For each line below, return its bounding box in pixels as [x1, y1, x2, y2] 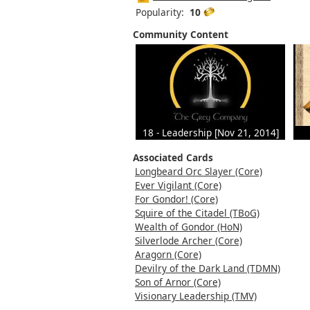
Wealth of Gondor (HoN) [135, 219, 242, 233]
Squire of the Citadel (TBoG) [135, 206, 259, 219]
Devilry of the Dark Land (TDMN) [135, 261, 280, 275]
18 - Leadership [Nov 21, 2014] [142, 125, 279, 139]
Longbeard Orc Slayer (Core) [135, 164, 262, 178]
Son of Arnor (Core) [135, 275, 221, 289]
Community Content [133, 27, 228, 41]
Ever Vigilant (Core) [135, 178, 221, 192]
